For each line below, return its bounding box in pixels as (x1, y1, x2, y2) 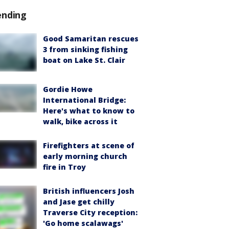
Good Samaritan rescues (43, 34, 139, 44)
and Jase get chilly (43, 197, 114, 207)
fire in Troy (43, 162, 86, 172)
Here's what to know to (43, 106, 134, 116)
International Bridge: (43, 95, 126, 105)
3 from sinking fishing (43, 44, 128, 55)
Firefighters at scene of (43, 141, 134, 151)
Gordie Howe (43, 84, 93, 95)
